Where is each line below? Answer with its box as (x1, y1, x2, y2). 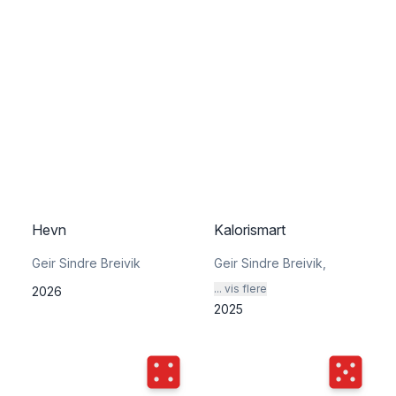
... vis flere (214, 282, 267, 295)
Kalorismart (214, 221, 286, 239)
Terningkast (148, 358, 225, 376)
